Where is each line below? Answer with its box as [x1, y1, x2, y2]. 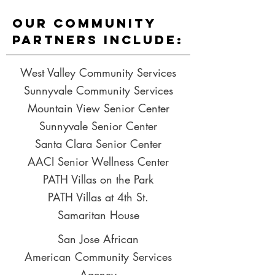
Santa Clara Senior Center [35, 136, 161, 151]
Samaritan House [57, 207, 139, 222]
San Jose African [58, 231, 139, 246]
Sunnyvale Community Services [23, 83, 173, 98]
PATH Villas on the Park [43, 172, 153, 187]
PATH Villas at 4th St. [48, 190, 149, 204]
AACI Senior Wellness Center [28, 154, 169, 169]
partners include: [12, 32, 184, 47]
